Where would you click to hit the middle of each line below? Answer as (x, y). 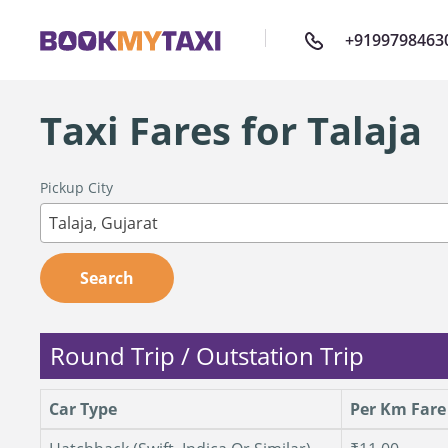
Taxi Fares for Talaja (231, 130)
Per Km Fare (398, 409)
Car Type (83, 409)
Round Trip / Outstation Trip (207, 355)
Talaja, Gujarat (103, 223)
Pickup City (76, 187)
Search (107, 278)
